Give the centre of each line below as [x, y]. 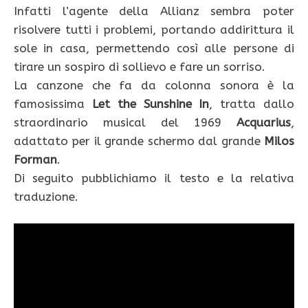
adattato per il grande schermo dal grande [139, 141]
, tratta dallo [252, 103]
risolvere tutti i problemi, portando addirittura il [154, 29]
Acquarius [264, 122]
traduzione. [46, 196]
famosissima [53, 103]
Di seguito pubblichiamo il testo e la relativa [154, 178]
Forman [35, 159]
